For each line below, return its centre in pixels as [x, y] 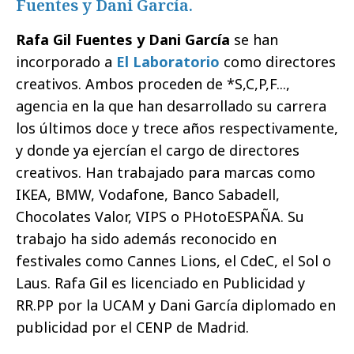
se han [254, 40]
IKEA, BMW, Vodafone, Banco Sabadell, [148, 194]
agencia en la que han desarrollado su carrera [171, 106]
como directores [278, 62]
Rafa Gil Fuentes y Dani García [123, 40]
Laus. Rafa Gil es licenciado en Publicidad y [160, 283]
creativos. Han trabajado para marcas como [166, 172]
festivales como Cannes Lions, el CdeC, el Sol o [173, 261]
